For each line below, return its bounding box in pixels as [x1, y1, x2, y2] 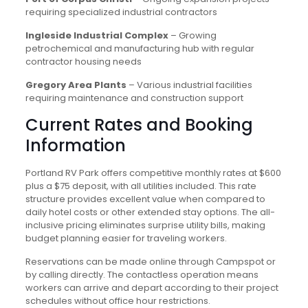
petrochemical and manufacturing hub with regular [25, 42, 254, 55]
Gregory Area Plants [25, 78, 126, 91]
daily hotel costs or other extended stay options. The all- [25, 206, 275, 219]
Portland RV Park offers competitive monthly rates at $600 [25, 166, 281, 179]
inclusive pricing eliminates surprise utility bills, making [25, 219, 265, 232]
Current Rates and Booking [25, 113, 253, 136]
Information [25, 134, 126, 157]
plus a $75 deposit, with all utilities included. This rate [25, 179, 256, 192]
